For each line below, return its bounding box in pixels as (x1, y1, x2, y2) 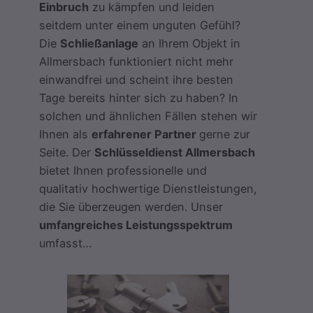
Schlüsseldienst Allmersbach (94, 145, 255, 159)
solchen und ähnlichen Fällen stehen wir (39, 108, 257, 123)
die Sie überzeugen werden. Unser (39, 199, 223, 214)
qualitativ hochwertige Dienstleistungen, (39, 181, 257, 196)
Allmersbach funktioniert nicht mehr (39, 54, 233, 68)
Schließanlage (60, 36, 138, 50)
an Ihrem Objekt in (138, 36, 240, 50)
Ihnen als (39, 126, 92, 141)
